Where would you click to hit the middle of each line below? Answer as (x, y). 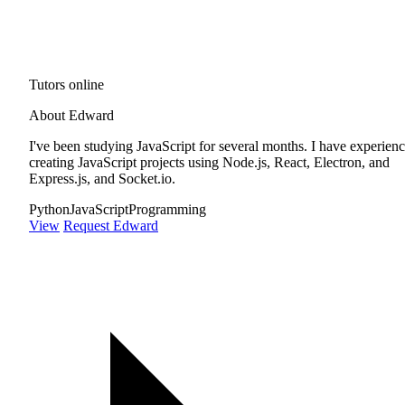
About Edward (71, 115)
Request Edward (111, 225)
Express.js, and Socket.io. (102, 178)
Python (49, 209)
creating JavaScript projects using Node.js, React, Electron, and (209, 162)
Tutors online (66, 84)
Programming (167, 209)
